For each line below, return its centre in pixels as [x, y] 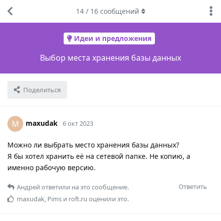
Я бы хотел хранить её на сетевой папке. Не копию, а [99, 156]
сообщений [118, 11]
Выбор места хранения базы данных [110, 57]
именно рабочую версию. [52, 167]
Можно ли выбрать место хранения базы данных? [93, 145]
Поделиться [42, 90]
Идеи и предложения [113, 38]
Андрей [28, 187]
